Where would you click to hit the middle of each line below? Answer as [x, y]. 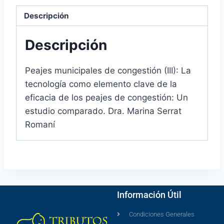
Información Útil [149, 195]
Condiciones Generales [162, 214]
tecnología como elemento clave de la [101, 84]
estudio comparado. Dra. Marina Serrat [103, 111]
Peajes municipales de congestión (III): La [108, 71]
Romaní [40, 125]
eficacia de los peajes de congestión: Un [106, 98]
